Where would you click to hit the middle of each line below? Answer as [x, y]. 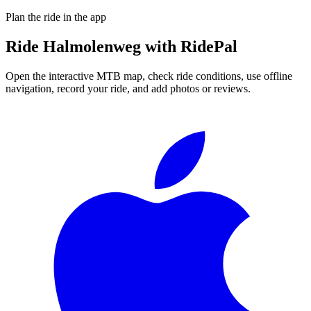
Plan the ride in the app [56, 17]
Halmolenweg [92, 46]
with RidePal [189, 46]
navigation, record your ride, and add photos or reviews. [128, 88]
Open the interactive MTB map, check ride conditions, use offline [149, 76]
